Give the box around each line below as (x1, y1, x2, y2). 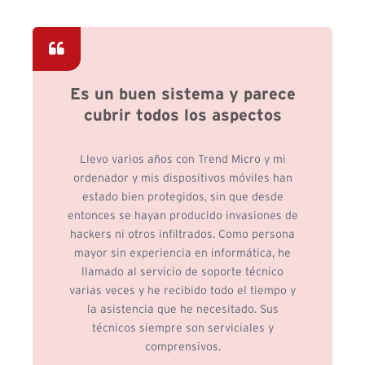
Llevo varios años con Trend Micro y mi (79, 154, 286, 166)
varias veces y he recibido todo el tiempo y (69, 285, 296, 297)
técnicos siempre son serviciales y (91, 323, 274, 335)
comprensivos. (144, 341, 221, 354)
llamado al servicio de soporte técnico (81, 266, 284, 279)
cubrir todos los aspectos (83, 108, 282, 125)
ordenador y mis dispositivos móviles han (73, 173, 292, 185)
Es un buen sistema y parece (69, 86, 296, 103)
